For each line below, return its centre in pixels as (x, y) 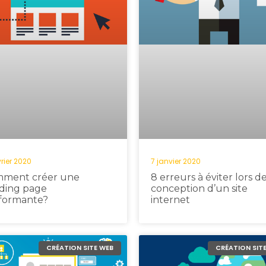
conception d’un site (199, 188)
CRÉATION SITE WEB (80, 248)
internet (170, 199)
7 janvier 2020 (176, 161)
